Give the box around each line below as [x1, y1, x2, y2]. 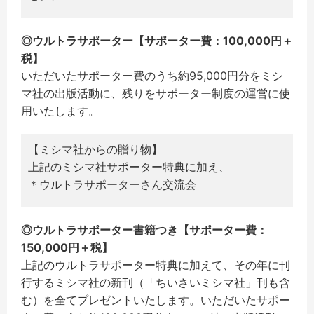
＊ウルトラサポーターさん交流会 [28, 177, 196, 191]
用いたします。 [21, 103, 100, 118]
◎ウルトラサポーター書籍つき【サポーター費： [21, 222, 268, 237]
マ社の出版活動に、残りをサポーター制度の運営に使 [21, 86, 290, 100]
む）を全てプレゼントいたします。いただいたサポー [21, 292, 290, 307]
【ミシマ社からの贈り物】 [28, 142, 163, 156]
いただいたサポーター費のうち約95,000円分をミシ [21, 68, 283, 83]
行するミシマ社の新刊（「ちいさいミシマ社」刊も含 [21, 275, 290, 289]
